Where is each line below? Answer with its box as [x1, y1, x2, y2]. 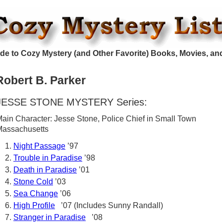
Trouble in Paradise [13, 154, 82, 162]
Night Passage [13, 142, 65, 150]
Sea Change [13, 189, 58, 198]
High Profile [13, 201, 55, 210]
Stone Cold [13, 177, 53, 186]
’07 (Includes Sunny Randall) [55, 201, 163, 210]
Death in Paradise [13, 166, 77, 174]
